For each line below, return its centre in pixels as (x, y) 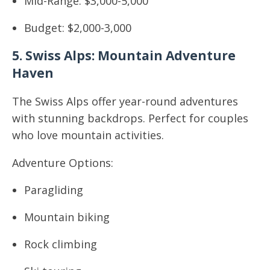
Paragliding (54, 190)
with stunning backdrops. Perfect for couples (130, 118)
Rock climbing (61, 244)
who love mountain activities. (88, 135)
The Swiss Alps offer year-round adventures (125, 101)
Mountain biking (67, 217)
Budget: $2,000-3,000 (78, 28)
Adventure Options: (63, 163)
